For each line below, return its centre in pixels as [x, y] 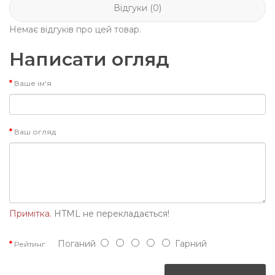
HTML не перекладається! [110, 214]
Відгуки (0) [137, 8]
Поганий [73, 244]
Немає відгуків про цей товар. [75, 30]
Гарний [188, 244]
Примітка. [30, 214]
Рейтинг [30, 244]
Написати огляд [89, 60]
